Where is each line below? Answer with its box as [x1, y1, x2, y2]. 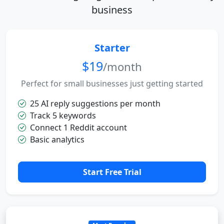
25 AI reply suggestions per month [30, 98, 160, 109]
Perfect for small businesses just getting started [21, 78, 203, 89]
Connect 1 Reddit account [30, 122, 127, 133]
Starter [94, 41, 130, 55]
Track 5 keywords [30, 110, 96, 121]
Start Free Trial [82, 166, 141, 178]
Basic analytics [30, 134, 84, 145]
